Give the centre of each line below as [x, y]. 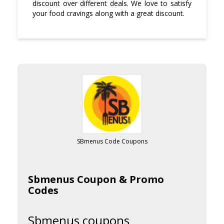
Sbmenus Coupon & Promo [96, 179]
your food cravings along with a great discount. [108, 13]
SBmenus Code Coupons [112, 141]
